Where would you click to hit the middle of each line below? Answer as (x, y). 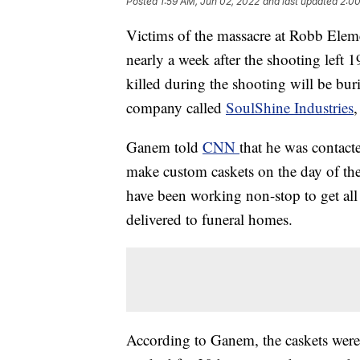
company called (176, 108)
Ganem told (164, 147)
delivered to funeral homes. (209, 219)
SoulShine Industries (290, 108)
